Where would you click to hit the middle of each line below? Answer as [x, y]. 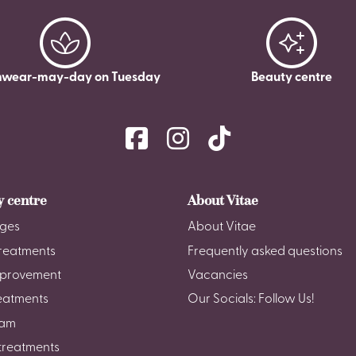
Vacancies [218, 276]
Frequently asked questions [265, 252]
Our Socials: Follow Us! [251, 300]
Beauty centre [291, 78]
